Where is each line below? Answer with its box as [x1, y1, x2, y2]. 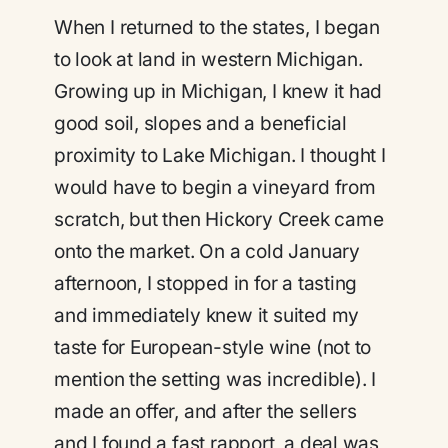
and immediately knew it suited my [54, 304, 360, 327]
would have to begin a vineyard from [54, 176, 376, 199]
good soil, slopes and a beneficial [54, 112, 347, 135]
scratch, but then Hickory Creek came [54, 208, 384, 231]
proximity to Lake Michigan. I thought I [54, 144, 386, 167]
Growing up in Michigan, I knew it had [54, 80, 383, 103]
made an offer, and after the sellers [54, 400, 357, 423]
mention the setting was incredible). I [54, 368, 377, 391]
